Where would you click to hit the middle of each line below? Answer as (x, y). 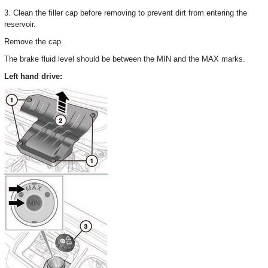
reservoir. (20, 24)
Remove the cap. (34, 42)
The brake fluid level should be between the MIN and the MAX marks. (125, 59)
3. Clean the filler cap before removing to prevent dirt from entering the (126, 13)
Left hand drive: (33, 76)
